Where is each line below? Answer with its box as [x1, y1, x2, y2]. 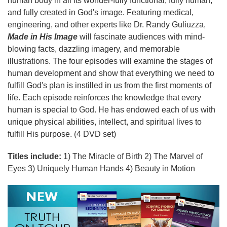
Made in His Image [8, 32, 78, 41]
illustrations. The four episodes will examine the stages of [8, 56, 212, 65]
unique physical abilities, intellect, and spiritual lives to [8, 117, 202, 126]
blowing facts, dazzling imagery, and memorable [8, 44, 180, 53]
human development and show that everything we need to [8, 68, 214, 78]
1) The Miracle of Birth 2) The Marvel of [61, 152, 203, 161]
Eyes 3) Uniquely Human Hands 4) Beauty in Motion [8, 164, 195, 173]
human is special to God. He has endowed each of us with [8, 105, 215, 114]
